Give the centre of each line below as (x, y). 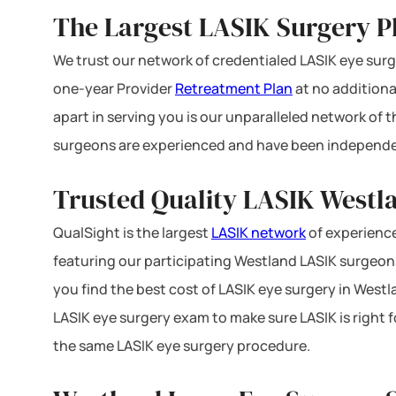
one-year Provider (114, 88)
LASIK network (259, 232)
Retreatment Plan (234, 88)
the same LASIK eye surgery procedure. (182, 345)
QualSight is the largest (132, 232)
